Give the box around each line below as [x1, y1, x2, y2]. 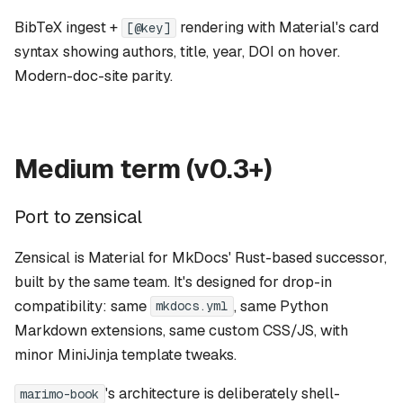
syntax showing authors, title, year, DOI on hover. [14, 42, 340, 62]
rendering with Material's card [175, 18, 379, 38]
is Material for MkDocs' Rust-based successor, [70, 247, 387, 267]
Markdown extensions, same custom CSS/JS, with [14, 320, 348, 340]
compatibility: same [14, 296, 150, 316]
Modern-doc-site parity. [14, 67, 173, 86]
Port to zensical [14, 204, 143, 229]
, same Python [233, 296, 328, 316]
